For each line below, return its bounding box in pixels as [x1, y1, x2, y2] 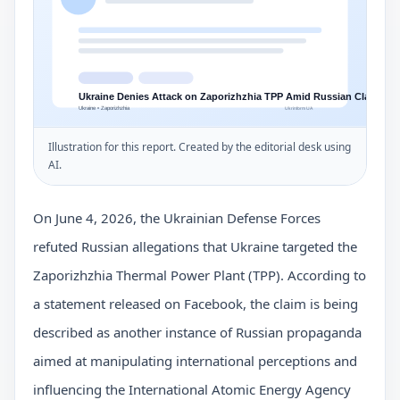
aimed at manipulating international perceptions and [33, 352, 357, 371]
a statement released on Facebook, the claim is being [33, 295, 358, 313]
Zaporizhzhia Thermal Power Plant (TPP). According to [33, 266, 366, 285]
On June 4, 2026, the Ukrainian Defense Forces [33, 209, 321, 228]
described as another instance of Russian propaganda [33, 323, 362, 342]
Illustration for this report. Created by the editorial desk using [48, 139, 351, 155]
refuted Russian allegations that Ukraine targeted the [33, 237, 357, 256]
